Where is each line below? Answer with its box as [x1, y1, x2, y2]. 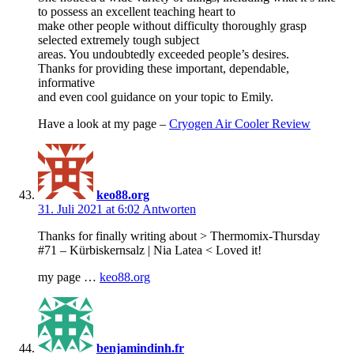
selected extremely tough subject [38, 33, 199, 47]
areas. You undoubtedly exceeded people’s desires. [38, 47, 289, 62]
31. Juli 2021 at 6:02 [38, 202, 142, 217]
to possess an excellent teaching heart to [38, 5, 235, 19]
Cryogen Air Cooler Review [169, 117, 311, 131]
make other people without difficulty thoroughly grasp [38, 19, 307, 33]
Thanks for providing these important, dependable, [38, 62, 289, 76]
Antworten [142, 202, 196, 217]
